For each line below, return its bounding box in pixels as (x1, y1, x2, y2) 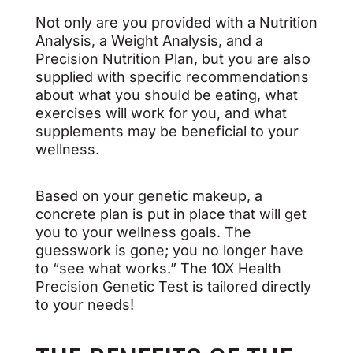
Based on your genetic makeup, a (35, 188, 262, 204)
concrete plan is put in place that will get (35, 206, 307, 222)
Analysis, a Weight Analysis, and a (35, 32, 263, 49)
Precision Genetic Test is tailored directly (35, 278, 311, 295)
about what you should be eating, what (35, 87, 298, 103)
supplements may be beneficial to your (35, 123, 299, 139)
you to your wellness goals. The (35, 224, 251, 240)
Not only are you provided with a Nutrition (35, 14, 318, 31)
